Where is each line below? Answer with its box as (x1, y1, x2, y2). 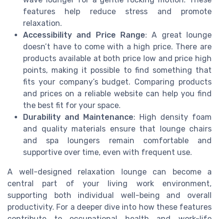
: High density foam (133, 112, 212, 122)
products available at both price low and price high (23, 54, 212, 64)
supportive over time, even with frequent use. (23, 148, 192, 157)
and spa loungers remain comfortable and (23, 136, 212, 146)
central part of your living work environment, (7, 179, 212, 189)
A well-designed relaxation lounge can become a (7, 167, 212, 177)
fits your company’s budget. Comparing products (23, 77, 212, 87)
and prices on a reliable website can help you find (23, 89, 212, 99)
